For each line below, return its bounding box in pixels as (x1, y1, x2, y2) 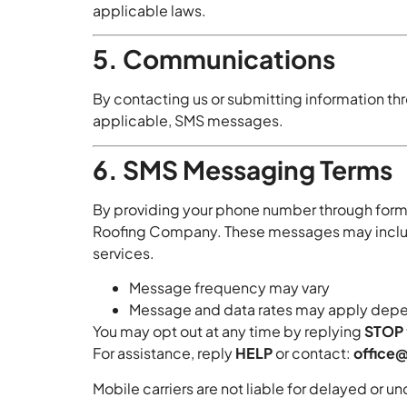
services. (93, 243, 154, 263)
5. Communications (93, 43, 335, 75)
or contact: (273, 343, 353, 363)
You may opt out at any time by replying (93, 322, 364, 342)
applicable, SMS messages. (93, 111, 283, 131)
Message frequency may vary (129, 278, 330, 298)
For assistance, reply (93, 343, 235, 363)
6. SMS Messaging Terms (93, 153, 392, 185)
